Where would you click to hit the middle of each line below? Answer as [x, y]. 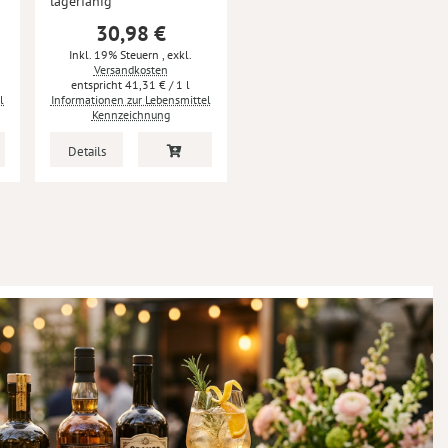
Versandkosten [130, 69]
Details [86, 151]
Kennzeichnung [130, 114]
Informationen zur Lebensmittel [130, 99]
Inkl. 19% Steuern [116, 54]
